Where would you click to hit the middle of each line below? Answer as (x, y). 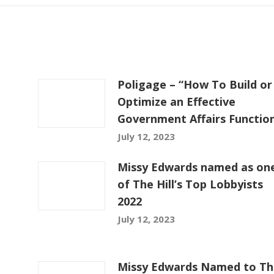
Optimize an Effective (176, 102)
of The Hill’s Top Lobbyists (190, 184)
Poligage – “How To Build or (194, 84)
